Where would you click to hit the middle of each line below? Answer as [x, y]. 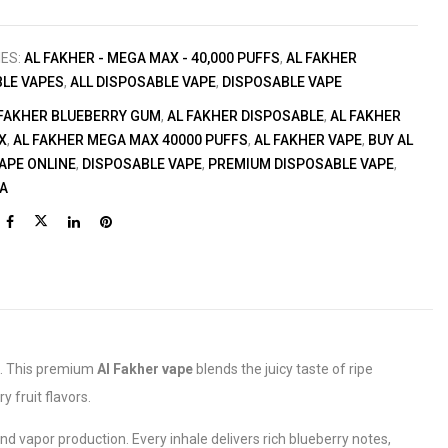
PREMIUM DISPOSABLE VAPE [301, 164]
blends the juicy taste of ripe [283, 369]
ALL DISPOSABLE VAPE [143, 82]
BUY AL [391, 140]
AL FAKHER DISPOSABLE [246, 116]
